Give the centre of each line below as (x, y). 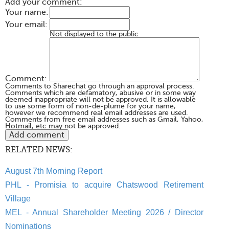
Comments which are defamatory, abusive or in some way (100, 93)
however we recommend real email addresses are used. (97, 113)
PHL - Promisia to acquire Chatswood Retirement (104, 185)
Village (18, 199)
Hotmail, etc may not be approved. (63, 126)
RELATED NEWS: (39, 150)
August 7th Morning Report (54, 171)
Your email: (26, 25)
